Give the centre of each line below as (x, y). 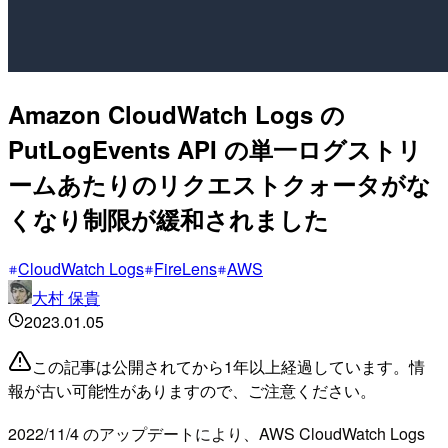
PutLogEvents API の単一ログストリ (215, 148)
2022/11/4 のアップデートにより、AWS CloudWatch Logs (216, 433)
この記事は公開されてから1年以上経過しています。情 (228, 366)
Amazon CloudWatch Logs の (176, 113)
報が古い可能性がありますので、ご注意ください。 (192, 390)
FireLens (185, 268)
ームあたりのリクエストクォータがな (219, 183)
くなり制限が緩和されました (168, 218)
